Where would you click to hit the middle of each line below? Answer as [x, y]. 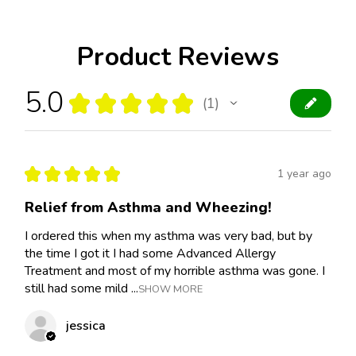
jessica [86, 325]
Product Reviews [178, 56]
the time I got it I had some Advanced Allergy [150, 253]
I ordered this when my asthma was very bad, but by [168, 236]
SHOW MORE [170, 289]
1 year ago [304, 174]
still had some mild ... [81, 288]
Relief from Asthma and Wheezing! [148, 207]
